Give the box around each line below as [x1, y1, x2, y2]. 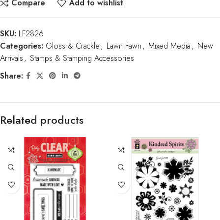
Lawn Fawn [107, 40, 141, 52]
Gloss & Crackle [46, 40, 100, 52]
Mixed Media [148, 40, 191, 52]
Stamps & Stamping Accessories [30, 52, 134, 64]
